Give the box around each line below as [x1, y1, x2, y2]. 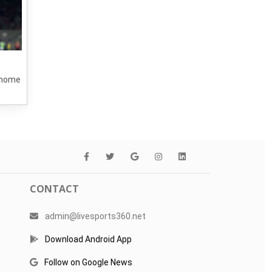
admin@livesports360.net [45, 211, 146, 221]
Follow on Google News [44, 257, 133, 267]
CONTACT [30, 182, 80, 195]
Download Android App [45, 234, 132, 244]
